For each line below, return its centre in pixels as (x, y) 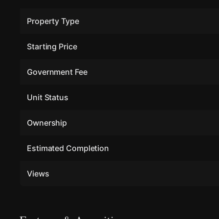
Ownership (47, 123)
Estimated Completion (68, 148)
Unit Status (48, 97)
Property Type (53, 21)
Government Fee (57, 72)
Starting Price (52, 46)
